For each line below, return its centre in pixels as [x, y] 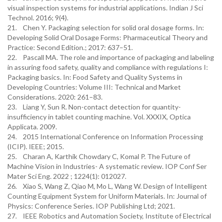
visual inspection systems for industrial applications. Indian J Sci [105, 8]
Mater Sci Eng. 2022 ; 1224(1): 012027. [67, 176]
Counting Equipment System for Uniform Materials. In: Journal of [107, 196]
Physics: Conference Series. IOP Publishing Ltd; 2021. [91, 206]
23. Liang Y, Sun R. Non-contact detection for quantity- [94, 107]
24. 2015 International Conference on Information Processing [105, 137]
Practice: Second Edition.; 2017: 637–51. [70, 47]
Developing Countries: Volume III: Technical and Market [94, 87]
